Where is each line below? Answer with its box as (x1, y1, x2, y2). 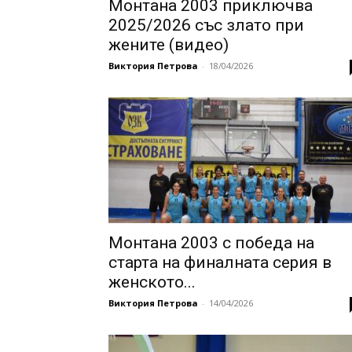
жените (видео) (108, 35, 229, 55)
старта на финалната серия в (108, 253, 332, 273)
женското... (108, 273, 196, 292)
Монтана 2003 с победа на (108, 233, 314, 253)
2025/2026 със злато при (108, 16, 304, 35)
